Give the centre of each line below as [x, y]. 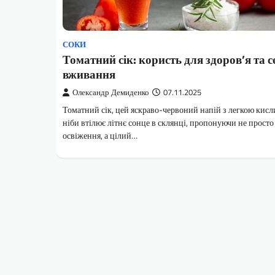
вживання [89, 74]
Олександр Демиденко [111, 93]
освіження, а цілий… [100, 136]
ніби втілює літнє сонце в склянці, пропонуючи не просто [168, 123]
